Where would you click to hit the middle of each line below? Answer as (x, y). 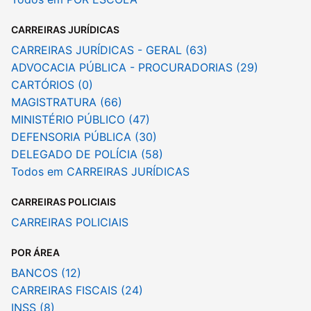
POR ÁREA (35, 253)
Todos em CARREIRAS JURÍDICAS (100, 172)
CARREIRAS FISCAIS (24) (77, 291)
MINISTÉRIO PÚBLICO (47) (81, 120)
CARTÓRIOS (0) (52, 85)
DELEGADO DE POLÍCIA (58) (87, 154)
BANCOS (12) (46, 273)
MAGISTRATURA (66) (67, 102)
